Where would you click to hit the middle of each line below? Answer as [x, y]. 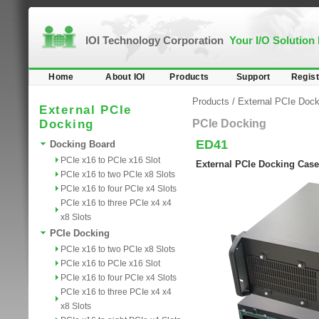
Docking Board [83, 144]
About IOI [125, 77]
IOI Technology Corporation [157, 40]
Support [253, 77]
